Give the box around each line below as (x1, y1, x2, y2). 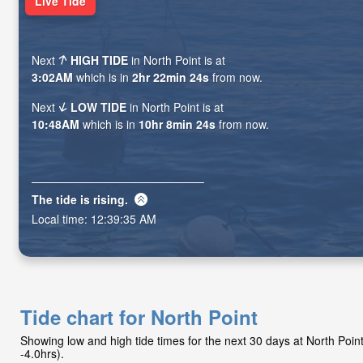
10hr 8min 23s (139, 116, 216, 133)
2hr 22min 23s (132, 69, 209, 86)
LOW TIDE (70, 99, 127, 116)
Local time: (32, 210, 91, 227)
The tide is (32, 190, 93, 207)
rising (93, 190, 125, 207)
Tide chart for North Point (20, 303, 258, 331)
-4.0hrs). (20, 345, 64, 361)
